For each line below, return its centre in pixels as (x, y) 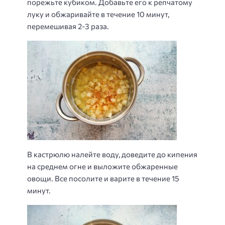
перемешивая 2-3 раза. (68, 26)
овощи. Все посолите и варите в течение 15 (103, 179)
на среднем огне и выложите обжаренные (102, 166)
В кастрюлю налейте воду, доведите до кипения (112, 154)
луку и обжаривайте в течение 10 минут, (98, 14)
